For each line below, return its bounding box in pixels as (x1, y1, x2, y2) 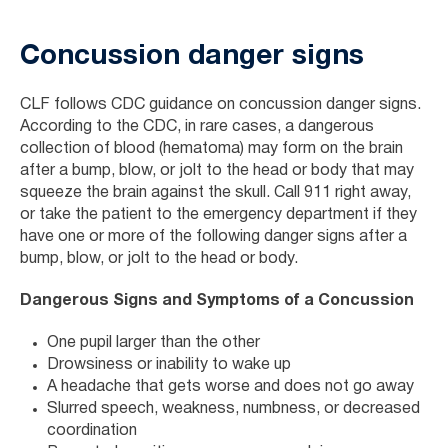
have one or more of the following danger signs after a (20, 229, 407, 244)
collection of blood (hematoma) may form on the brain (20, 141, 403, 156)
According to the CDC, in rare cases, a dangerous (20, 119, 374, 134)
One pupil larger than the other (47, 335, 260, 350)
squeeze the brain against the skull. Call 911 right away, (20, 185, 411, 200)
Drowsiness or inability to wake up (47, 357, 291, 372)
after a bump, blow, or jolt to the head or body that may (20, 163, 414, 178)
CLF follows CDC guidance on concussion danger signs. (20, 97, 421, 112)
